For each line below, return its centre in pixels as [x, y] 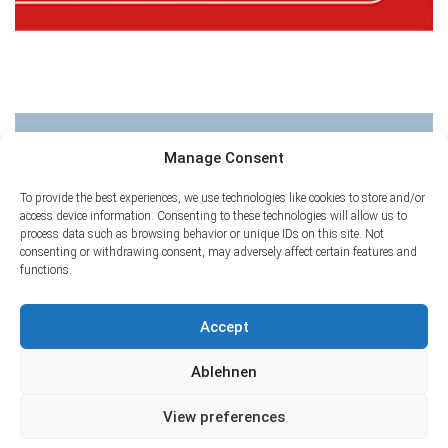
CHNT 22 [79, 152]
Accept [224, 326]
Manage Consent [224, 158]
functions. [46, 270]
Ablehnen [224, 371]
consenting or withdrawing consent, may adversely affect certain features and [218, 252]
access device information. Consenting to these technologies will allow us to [213, 216]
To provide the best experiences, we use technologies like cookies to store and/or [222, 198]
